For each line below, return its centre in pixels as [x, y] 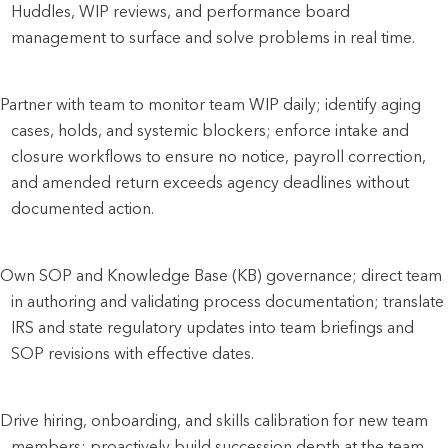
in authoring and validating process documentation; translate [228, 301]
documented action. [83, 208]
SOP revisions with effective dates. [133, 353]
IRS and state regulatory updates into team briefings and [213, 327]
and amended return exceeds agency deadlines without [210, 182]
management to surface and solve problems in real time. [213, 37]
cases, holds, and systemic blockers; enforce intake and [210, 130]
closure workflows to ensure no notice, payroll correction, [219, 156]
